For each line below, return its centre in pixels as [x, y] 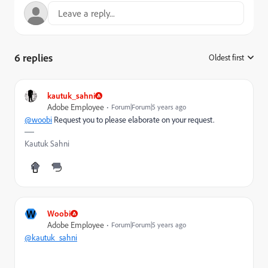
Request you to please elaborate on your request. [134, 119]
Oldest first [226, 57]
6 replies [33, 57]
